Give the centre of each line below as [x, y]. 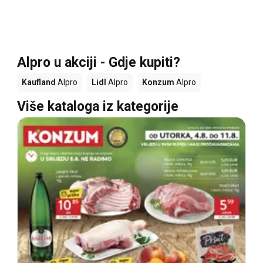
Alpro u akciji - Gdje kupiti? [99, 63]
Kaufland [39, 82]
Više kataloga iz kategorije [98, 107]
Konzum [158, 82]
